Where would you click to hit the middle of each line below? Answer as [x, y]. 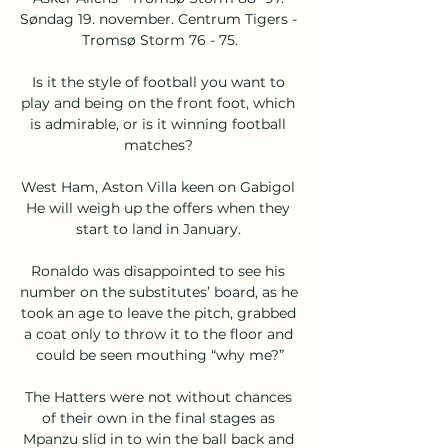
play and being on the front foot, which [158, 102]
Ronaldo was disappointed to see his [158, 270]
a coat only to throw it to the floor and [158, 333]
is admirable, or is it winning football [158, 123]
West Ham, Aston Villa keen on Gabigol [158, 186]
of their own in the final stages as [158, 417]
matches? [160, 144]
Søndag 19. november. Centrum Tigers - [158, 18]
